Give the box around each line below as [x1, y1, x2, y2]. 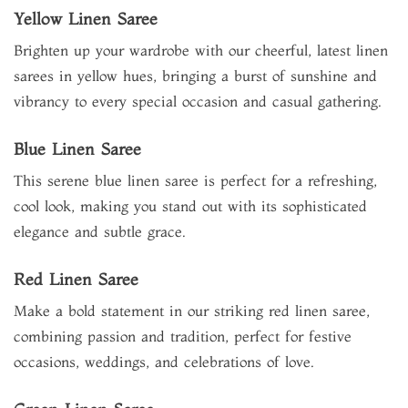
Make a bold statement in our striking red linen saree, [14, 301, 370, 320]
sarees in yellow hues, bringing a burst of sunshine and [14, 66, 377, 85]
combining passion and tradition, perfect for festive [14, 327, 352, 345]
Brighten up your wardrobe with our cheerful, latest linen [14, 41, 388, 59]
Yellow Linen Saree [14, 8, 158, 29]
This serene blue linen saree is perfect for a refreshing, [14, 171, 377, 189]
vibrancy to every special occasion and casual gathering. [14, 92, 382, 110]
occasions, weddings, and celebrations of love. [14, 352, 314, 371]
